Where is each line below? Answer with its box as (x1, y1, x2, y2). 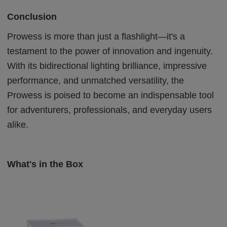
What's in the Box (7, 159, 84, 169)
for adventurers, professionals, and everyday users (7, 104, 212, 115)
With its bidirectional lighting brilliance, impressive (7, 60, 207, 71)
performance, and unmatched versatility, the (7, 75, 184, 86)
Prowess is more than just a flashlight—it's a (7, 31, 185, 42)
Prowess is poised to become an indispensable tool (7, 90, 214, 100)
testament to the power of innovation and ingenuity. (7, 46, 213, 56)
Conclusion (7, 11, 57, 22)
